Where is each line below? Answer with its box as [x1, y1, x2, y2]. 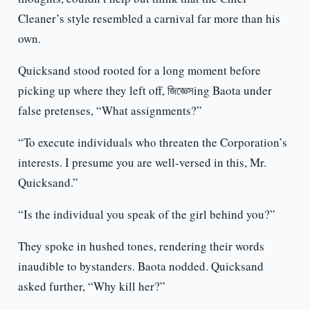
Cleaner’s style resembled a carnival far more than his [17, 10, 280, 27]
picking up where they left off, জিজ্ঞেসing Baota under [17, 82, 272, 99]
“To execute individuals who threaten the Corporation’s [17, 134, 287, 151]
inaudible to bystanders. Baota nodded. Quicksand [17, 258, 264, 275]
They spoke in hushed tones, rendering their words [17, 238, 264, 255]
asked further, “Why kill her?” [17, 278, 165, 295]
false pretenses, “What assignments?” [17, 102, 202, 119]
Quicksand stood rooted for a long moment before [17, 62, 261, 79]
